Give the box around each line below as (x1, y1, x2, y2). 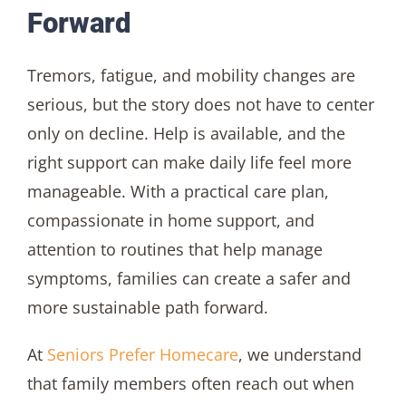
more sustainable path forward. (26, 295, 268, 318)
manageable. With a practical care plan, (26, 179, 329, 202)
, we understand (237, 343, 362, 365)
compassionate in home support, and (26, 208, 314, 231)
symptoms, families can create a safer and (26, 266, 351, 289)
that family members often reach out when (26, 372, 354, 394)
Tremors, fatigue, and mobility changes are (26, 63, 355, 86)
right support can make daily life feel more (26, 150, 352, 173)
